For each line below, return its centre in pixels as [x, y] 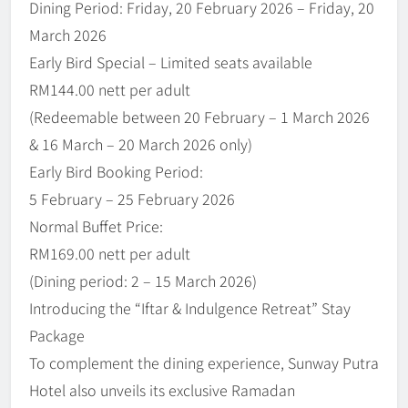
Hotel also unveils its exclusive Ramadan [162, 390]
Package [57, 336]
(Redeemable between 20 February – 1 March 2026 [199, 117]
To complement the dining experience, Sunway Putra [204, 363]
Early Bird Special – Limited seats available [171, 62]
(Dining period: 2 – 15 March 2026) [143, 281]
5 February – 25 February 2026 [132, 199]
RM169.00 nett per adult [110, 254]
